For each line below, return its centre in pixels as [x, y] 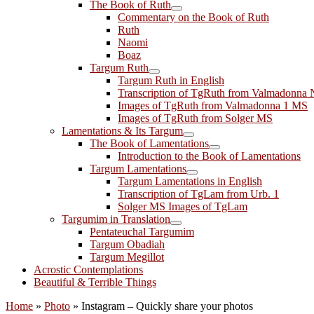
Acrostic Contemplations [88, 269]
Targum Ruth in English [171, 80]
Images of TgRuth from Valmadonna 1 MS [213, 105]
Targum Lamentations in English [190, 181]
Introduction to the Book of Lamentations [209, 156]
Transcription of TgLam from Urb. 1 [198, 194]
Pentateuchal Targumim [142, 232]
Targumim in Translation [116, 219]
